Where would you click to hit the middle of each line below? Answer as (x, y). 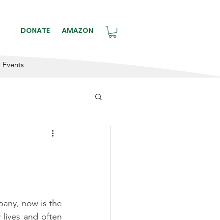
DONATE (35, 30)
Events (13, 64)
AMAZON (77, 30)
